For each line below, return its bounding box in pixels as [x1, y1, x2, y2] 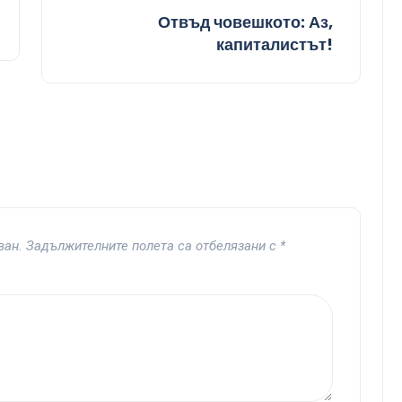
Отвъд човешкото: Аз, [158, 11, 333, 34]
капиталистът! [216, 33, 333, 57]
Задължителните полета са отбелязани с [26, 238, 280, 255]
